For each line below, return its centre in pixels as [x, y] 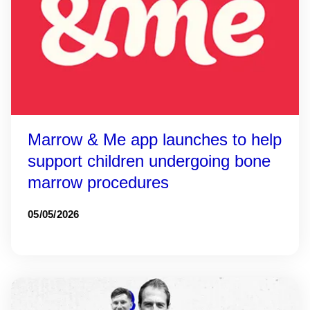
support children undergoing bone [149, 161]
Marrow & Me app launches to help [155, 139]
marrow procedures [98, 182]
